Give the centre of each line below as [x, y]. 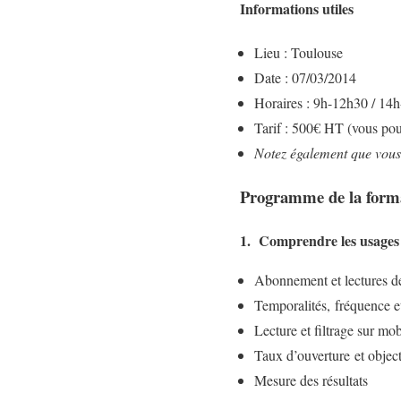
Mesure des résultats [311, 380]
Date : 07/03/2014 [305, 78]
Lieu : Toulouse [299, 53]
